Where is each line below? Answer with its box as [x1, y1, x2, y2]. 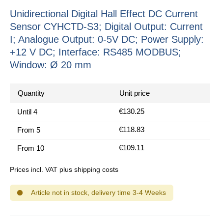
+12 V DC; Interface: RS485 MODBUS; [10, 46, 181, 57]
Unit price [119, 88, 150, 97]
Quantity [18, 88, 45, 97]
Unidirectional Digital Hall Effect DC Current [10, 8, 198, 19]
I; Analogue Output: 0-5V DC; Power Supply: [10, 33, 204, 45]
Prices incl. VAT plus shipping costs [10, 165, 118, 173]
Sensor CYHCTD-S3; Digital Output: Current [10, 21, 203, 32]
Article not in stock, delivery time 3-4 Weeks [31, 188, 166, 196]
